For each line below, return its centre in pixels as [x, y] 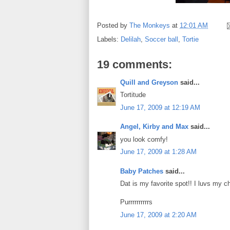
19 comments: [135, 64]
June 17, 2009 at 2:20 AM [158, 215]
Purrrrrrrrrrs [136, 202]
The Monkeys [150, 25]
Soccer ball [161, 39]
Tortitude [133, 95]
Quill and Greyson [149, 82]
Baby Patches [142, 171]
